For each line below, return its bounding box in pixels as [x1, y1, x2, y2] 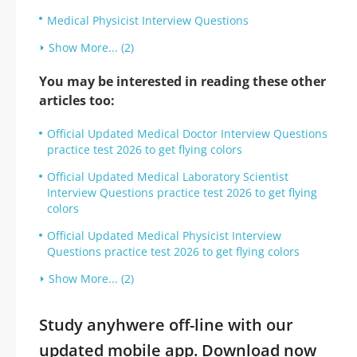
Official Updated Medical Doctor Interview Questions [47, 126, 328, 141]
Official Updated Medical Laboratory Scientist [47, 169, 288, 184]
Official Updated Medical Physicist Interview [47, 228, 281, 243]
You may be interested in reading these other [39, 73, 326, 90]
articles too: [39, 92, 115, 109]
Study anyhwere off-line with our [39, 314, 293, 335]
